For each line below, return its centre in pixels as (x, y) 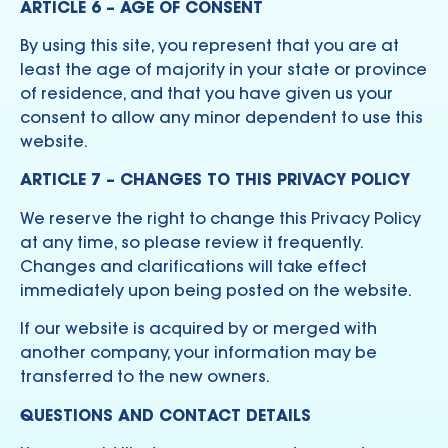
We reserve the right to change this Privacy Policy (220, 217)
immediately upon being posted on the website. (216, 289)
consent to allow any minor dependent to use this (221, 117)
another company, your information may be (198, 352)
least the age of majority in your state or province (223, 69)
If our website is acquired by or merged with (198, 328)
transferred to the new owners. (145, 376)
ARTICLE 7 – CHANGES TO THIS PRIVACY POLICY (215, 179)
